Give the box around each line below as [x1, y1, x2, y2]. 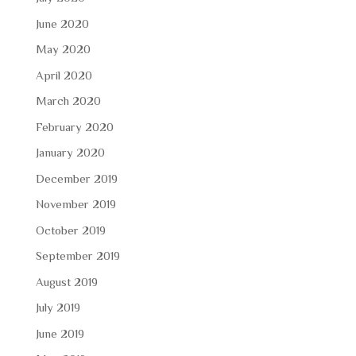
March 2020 [35, 95, 101, 107]
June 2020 [35, 17, 89, 29]
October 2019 [35, 223, 106, 236]
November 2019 [35, 198, 116, 211]
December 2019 [35, 172, 118, 184]
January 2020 [35, 146, 105, 159]
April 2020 [35, 68, 92, 81]
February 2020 [35, 120, 114, 133]
